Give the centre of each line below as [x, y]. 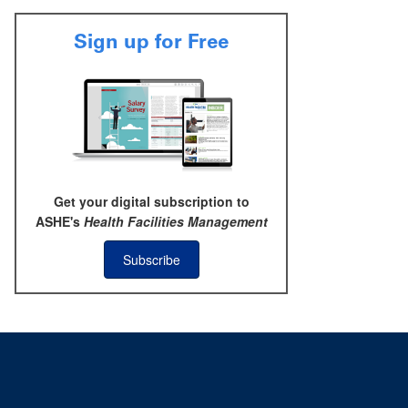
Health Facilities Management [175, 222]
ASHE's [59, 222]
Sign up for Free [151, 42]
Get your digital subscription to [151, 202]
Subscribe [151, 260]
